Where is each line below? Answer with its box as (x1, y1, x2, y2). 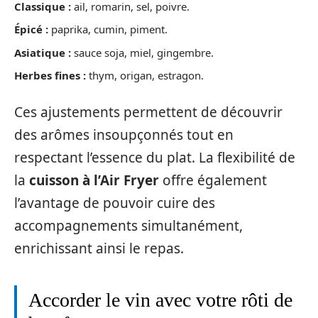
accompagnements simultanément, (14, 216, 243, 235)
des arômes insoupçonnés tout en (14, 125, 234, 144)
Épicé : (14, 22, 48, 36)
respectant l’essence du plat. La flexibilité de (14, 148, 295, 167)
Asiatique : (14, 45, 71, 60)
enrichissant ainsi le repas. (14, 238, 184, 258)
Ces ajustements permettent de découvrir (14, 102, 283, 121)
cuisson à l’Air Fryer (29, 170, 159, 190)
